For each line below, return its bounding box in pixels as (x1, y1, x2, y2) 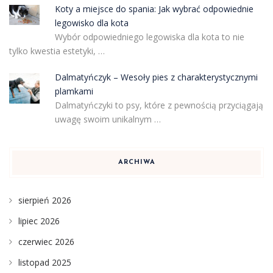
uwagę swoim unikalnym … (54, 113, 161, 125)
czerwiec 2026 (18, 235, 74, 247)
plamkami (54, 85, 93, 97)
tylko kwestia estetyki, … (9, 44, 105, 57)
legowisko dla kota (54, 16, 129, 29)
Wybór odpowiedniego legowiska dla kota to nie (54, 30, 244, 43)
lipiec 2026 (18, 214, 60, 227)
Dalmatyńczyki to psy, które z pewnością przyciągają (54, 99, 263, 111)
